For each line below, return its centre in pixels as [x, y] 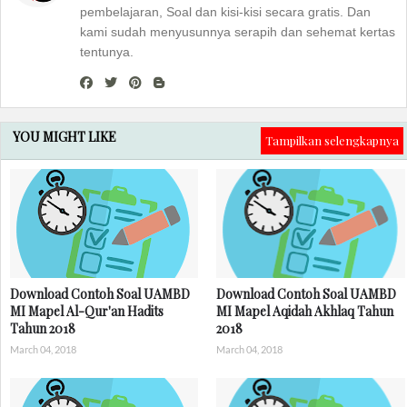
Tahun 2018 [43, 328]
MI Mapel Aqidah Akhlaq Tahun [305, 311]
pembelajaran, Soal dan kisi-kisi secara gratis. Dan [225, 12]
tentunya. [107, 52]
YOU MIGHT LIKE [65, 137]
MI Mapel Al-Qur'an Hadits [87, 311]
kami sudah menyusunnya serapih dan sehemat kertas [238, 32]
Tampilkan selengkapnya [332, 140]
